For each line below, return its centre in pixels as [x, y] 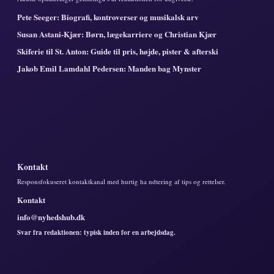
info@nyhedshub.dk [51, 217]
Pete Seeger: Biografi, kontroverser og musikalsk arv [108, 17]
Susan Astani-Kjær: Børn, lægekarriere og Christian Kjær [117, 34]
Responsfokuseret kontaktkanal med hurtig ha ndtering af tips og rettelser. [121, 181]
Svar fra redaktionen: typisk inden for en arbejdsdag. [96, 232]
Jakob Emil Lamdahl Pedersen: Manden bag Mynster [109, 68]
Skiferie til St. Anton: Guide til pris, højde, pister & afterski [118, 51]
